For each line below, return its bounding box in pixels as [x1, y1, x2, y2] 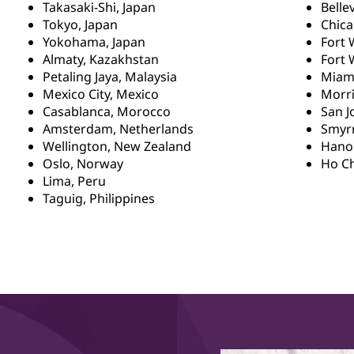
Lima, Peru [42, 172, 106, 190]
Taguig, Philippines [42, 190, 155, 207]
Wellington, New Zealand [42, 137, 191, 155]
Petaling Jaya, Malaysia [42, 68, 177, 85]
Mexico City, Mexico [42, 85, 159, 103]
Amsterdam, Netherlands [42, 120, 194, 137]
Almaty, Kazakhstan [42, 51, 159, 68]
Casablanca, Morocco [42, 103, 171, 120]
